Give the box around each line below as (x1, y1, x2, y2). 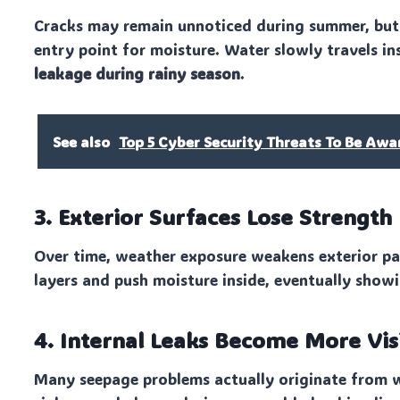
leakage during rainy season (34, 63, 241, 84)
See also (53, 132, 111, 152)
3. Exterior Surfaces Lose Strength (34, 203, 393, 231)
